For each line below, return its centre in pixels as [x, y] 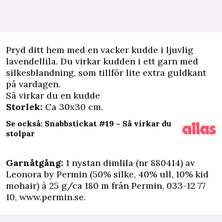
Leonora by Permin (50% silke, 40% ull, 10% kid [107, 174]
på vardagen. [33, 84]
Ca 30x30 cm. [74, 107]
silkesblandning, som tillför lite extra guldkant [106, 73]
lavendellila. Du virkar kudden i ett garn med [102, 61]
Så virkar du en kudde [53, 95]
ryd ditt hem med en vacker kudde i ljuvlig [102, 50]
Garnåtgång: [36, 163]
